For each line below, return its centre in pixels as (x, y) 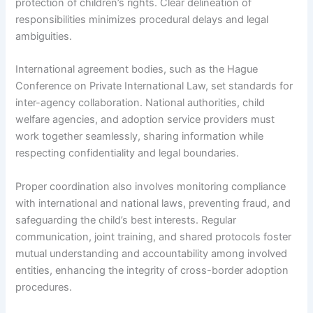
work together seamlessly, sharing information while (140, 137)
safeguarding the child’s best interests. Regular (126, 220)
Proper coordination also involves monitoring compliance (151, 186)
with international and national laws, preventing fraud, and (153, 203)
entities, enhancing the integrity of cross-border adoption (152, 270)
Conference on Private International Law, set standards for (154, 86)
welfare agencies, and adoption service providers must (145, 120)
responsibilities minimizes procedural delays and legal (142, 19)
